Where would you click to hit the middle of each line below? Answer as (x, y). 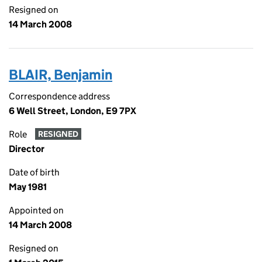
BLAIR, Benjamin (61, 75)
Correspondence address (59, 96)
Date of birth (34, 172)
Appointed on (36, 210)
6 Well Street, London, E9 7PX (73, 111)
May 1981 (28, 187)
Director (27, 149)
